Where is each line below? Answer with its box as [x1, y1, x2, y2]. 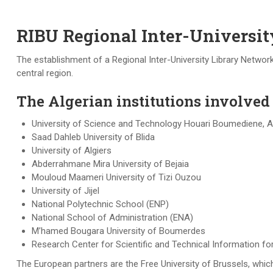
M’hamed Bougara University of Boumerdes [32, 225, 205, 236]
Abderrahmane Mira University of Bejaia [32, 158, 189, 169]
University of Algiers [32, 145, 112, 156]
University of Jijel [32, 185, 99, 196]
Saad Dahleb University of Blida [32, 132, 155, 143]
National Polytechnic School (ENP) [32, 199, 169, 210]
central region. [16, 68, 73, 79]
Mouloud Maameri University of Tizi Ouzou [32, 172, 201, 183]
